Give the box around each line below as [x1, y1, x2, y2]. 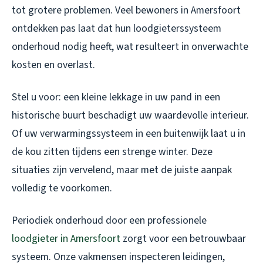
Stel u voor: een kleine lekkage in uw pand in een [12, 90, 220, 105]
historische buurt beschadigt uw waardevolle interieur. [12, 108, 249, 123]
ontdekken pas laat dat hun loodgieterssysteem [12, 21, 221, 36]
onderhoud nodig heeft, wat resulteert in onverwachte [12, 39, 248, 55]
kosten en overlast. [12, 58, 95, 73]
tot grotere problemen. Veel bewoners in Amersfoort [12, 3, 241, 18]
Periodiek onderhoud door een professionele [12, 213, 207, 228]
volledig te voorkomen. [12, 181, 112, 196]
